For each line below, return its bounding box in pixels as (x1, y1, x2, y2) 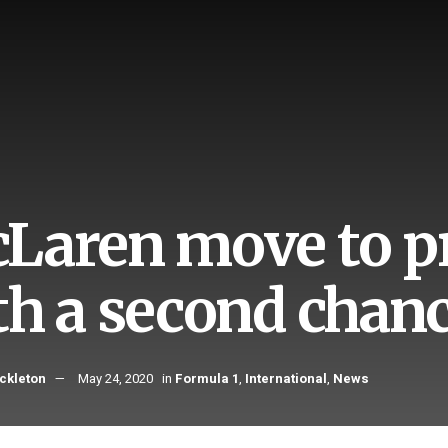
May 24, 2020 (78, 369, 153, 389)
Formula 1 (175, 369, 239, 389)
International (245, 369, 327, 389)
